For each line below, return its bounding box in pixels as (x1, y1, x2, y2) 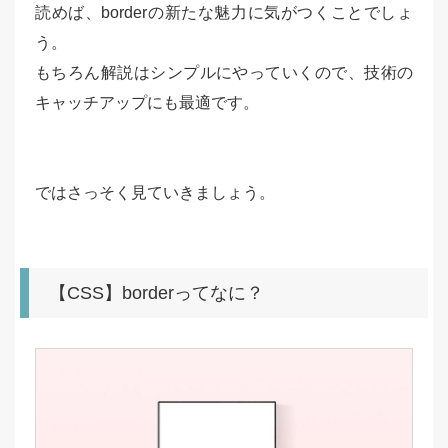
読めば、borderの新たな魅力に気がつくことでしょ (35, 4, 413, 21)
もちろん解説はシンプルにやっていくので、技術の (35, 64, 413, 81)
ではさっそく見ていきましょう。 (35, 184, 275, 201)
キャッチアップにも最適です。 (35, 94, 259, 111)
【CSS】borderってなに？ (49, 283, 264, 303)
